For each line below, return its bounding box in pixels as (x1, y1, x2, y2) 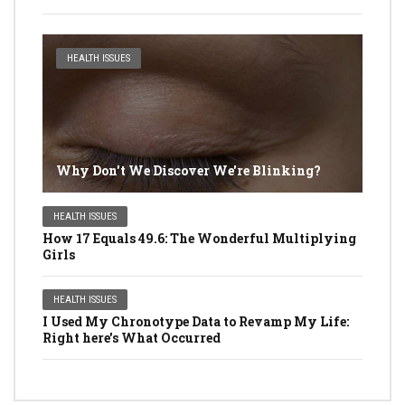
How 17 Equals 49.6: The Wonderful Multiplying (42, 230, 356, 248)
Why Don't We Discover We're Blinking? (56, 162, 321, 180)
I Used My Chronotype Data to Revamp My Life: (42, 313, 349, 331)
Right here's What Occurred (42, 329, 221, 347)
